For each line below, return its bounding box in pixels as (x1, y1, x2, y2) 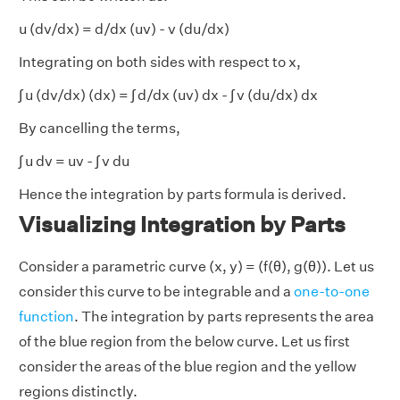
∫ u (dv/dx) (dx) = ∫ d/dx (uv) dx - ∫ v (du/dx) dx (19, 87, 318, 104)
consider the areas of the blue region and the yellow (19, 358, 356, 376)
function (19, 308, 74, 326)
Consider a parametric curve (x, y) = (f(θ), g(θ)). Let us (19, 258, 374, 276)
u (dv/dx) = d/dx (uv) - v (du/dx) (19, 21, 229, 38)
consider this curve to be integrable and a (19, 283, 294, 301)
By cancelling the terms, (19, 120, 180, 137)
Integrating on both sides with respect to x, (19, 54, 301, 71)
